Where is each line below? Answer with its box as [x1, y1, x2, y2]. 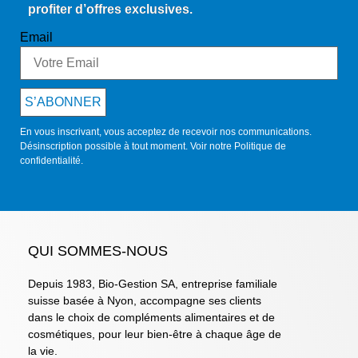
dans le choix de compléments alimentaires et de [28, 310, 275, 324]
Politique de [234, 140, 286, 152]
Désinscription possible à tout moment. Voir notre [20, 140, 234, 152]
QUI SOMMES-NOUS [28, 242, 168, 259]
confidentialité [20, 154, 81, 166]
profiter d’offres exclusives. [28, 2, 193, 16]
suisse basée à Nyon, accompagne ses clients [28, 293, 261, 307]
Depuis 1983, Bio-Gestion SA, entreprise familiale [28, 276, 277, 290]
